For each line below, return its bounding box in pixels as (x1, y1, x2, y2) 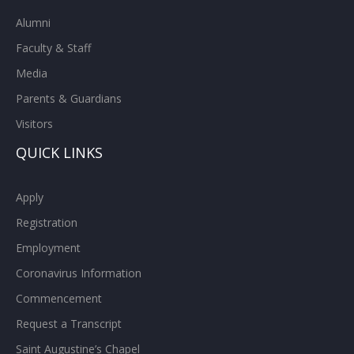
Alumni (16, 14, 51, 30)
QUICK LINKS (16, 142, 103, 162)
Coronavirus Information (16, 265, 141, 281)
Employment (16, 239, 81, 255)
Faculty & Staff (16, 40, 91, 55)
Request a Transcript (16, 315, 122, 331)
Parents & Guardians (16, 90, 122, 106)
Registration (16, 214, 77, 230)
